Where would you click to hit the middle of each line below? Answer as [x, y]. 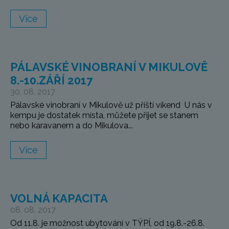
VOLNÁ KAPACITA [59, 199]
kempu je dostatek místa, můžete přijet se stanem [104, 116]
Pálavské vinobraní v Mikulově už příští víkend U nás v [111, 105]
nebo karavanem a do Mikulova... [72, 126]
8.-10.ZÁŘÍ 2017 [51, 81]
